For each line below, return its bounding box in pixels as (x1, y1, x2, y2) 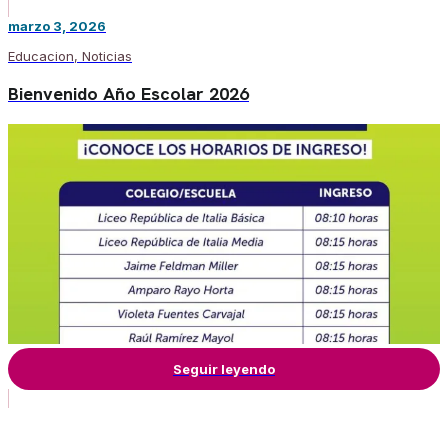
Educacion (8, 47, 74, 64)
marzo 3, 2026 (8, 17, 106, 34)
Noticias (82, 47, 132, 64)
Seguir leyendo (173, 360, 275, 377)
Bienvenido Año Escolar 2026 (8, 81, 249, 105)
